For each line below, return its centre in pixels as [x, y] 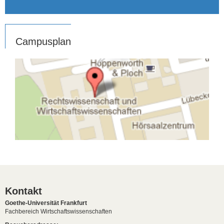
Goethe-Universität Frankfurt [46, 203]
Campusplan [43, 41]
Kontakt [23, 191]
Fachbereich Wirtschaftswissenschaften [58, 211]
